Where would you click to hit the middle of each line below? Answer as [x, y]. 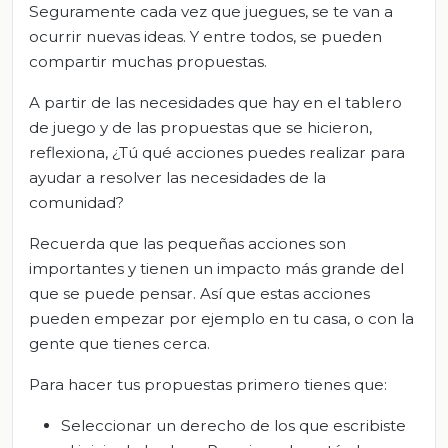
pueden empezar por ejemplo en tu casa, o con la [221, 319]
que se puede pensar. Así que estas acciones [199, 294]
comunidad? [76, 203]
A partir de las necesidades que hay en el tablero [215, 103]
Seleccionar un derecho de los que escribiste [233, 426]
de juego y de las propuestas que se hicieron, [200, 128]
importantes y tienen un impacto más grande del [216, 269]
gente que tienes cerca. [119, 344]
